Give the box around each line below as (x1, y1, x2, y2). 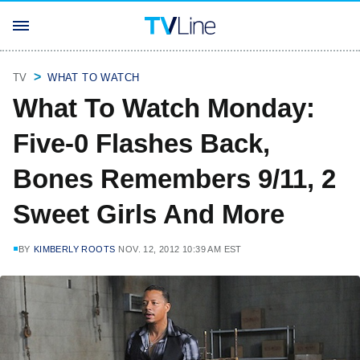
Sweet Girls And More (13, 199, 284, 229)
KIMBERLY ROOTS (33, 244, 116, 254)
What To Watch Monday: (13, 93, 315, 123)
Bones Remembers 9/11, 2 (13, 164, 336, 194)
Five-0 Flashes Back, (13, 129, 270, 158)
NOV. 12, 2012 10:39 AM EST (118, 244, 242, 254)
